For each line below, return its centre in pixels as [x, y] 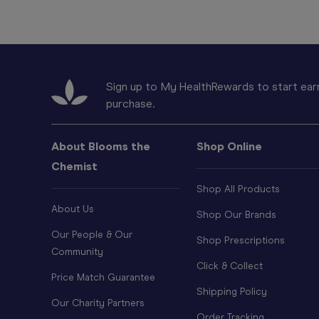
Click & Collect [230, 266]
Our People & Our [92, 235]
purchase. [130, 104]
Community [77, 252]
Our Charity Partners [98, 303]
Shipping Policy [232, 292]
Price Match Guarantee [103, 278]
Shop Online [229, 147]
